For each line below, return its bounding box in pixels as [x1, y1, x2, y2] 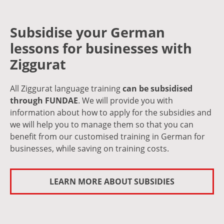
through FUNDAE [10, 95, 78, 106]
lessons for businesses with [10, 39, 192, 57]
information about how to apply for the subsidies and [10, 107, 211, 118]
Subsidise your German [10, 23, 165, 41]
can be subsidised [122, 83, 192, 94]
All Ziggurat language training [10, 83, 122, 94]
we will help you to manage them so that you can [10, 119, 193, 130]
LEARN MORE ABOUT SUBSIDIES [49, 176, 174, 187]
